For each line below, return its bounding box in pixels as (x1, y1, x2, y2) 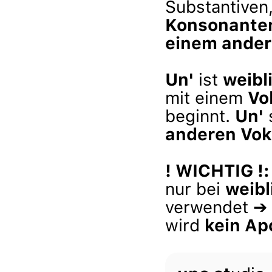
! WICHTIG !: (165, 160, 270, 181)
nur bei (165, 178, 225, 199)
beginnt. (165, 106, 235, 126)
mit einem (165, 87, 248, 108)
